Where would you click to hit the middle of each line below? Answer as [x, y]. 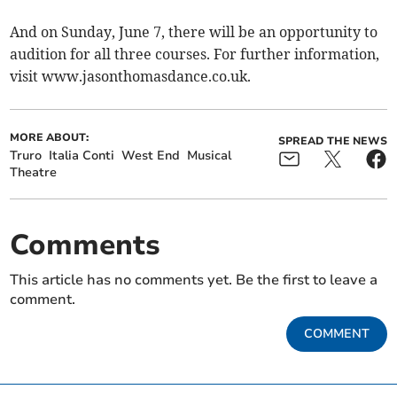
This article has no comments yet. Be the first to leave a [194, 280]
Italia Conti [82, 155]
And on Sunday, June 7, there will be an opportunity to [194, 31]
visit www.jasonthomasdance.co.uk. [131, 76]
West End [151, 155]
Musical [210, 155]
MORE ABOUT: [50, 137]
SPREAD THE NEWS [332, 140]
